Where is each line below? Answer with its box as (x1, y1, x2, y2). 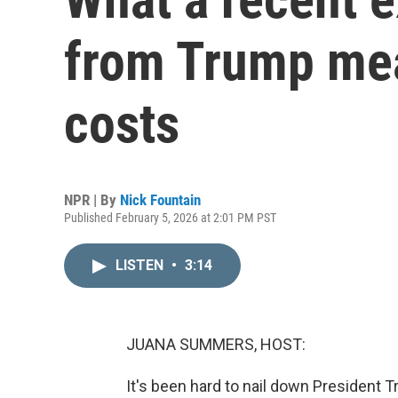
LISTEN (115, 257, 167, 274)
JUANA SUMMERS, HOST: (126, 335, 306, 354)
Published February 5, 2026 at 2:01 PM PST (64, 211, 276, 225)
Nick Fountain (120, 191, 201, 209)
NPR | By (64, 191, 120, 209)
